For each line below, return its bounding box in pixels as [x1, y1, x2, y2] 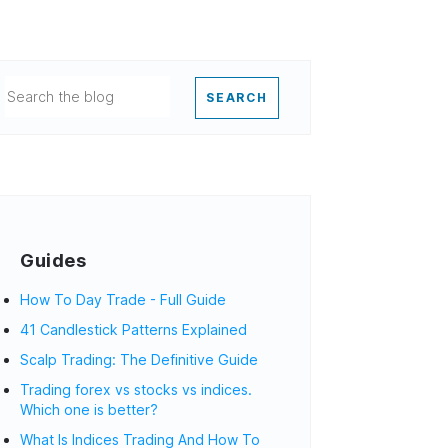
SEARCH [205, 90, 269, 105]
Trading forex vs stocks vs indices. [20, 381, 253, 398]
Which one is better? [20, 401, 159, 418]
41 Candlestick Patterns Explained [20, 321, 248, 338]
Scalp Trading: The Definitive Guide [20, 351, 259, 368]
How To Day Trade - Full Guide [20, 291, 227, 308]
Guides [20, 250, 87, 271]
